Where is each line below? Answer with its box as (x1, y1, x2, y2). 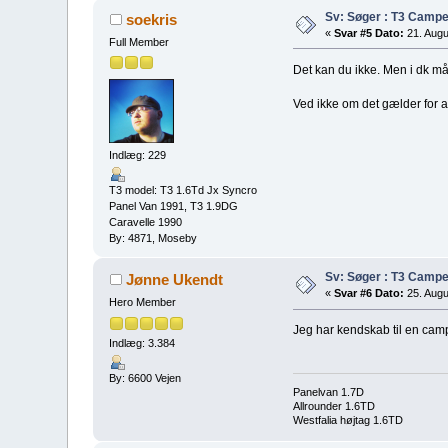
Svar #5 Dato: (334, 26, 405, 39)
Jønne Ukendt (125, 271, 223, 289)
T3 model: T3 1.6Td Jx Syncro (109, 184, 258, 197)
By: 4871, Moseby (109, 232, 198, 245)
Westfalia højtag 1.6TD (292, 413, 403, 426)
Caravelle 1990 (109, 216, 183, 229)
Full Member (109, 35, 170, 48)
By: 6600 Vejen (109, 371, 182, 384)
